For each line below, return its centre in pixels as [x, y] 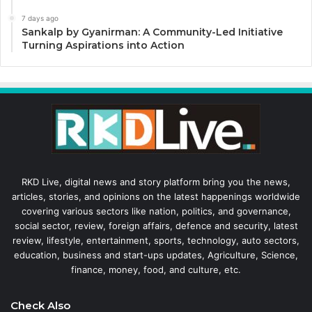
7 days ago [40, 18]
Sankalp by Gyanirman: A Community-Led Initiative [152, 32]
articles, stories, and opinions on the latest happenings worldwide [156, 196]
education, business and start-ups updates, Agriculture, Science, [156, 255]
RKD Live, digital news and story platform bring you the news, [156, 181]
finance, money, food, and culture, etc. [156, 269]
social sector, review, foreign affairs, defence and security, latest [156, 225]
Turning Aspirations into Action [103, 45]
